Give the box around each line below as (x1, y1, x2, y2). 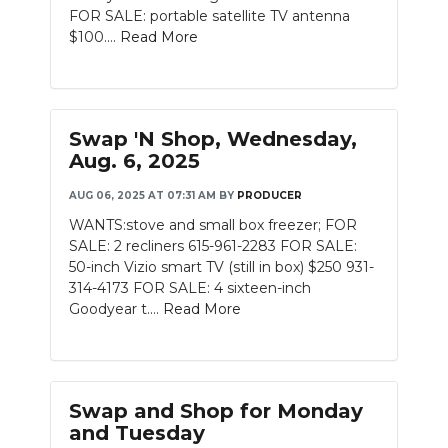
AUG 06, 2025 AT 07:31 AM (69, 189, 216, 202)
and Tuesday (69, 421, 205, 445)
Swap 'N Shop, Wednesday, (69, 127, 357, 151)
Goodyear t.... (69, 300, 163, 318)
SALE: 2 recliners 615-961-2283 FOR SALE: (69, 237, 357, 255)
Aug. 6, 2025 (69, 149, 200, 173)
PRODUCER (237, 189, 302, 202)
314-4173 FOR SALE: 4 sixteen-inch (69, 279, 311, 297)
